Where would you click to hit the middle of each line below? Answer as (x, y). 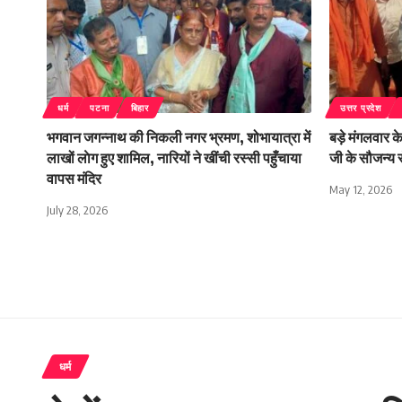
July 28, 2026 (77, 210)
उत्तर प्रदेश (361, 108)
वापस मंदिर (74, 179)
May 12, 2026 (361, 190)
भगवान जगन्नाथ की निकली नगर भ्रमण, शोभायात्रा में (179, 138)
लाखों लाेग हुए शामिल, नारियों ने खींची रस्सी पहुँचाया (174, 158)
